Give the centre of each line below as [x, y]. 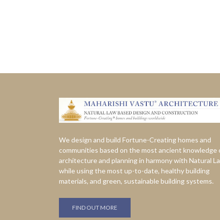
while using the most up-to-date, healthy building [134, 170]
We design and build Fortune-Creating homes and [135, 139]
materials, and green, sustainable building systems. [136, 181]
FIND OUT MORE [95, 207]
